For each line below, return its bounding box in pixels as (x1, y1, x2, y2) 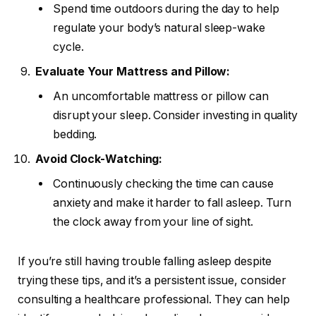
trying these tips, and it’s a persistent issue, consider (18, 273, 286, 287)
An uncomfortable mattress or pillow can (53, 90, 269, 104)
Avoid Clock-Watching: (35, 152, 163, 166)
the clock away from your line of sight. (53, 215, 253, 229)
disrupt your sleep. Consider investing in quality (53, 109, 298, 123)
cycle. (53, 40, 84, 54)
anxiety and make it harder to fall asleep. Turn (53, 196, 292, 210)
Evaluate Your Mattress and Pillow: (35, 65, 231, 79)
